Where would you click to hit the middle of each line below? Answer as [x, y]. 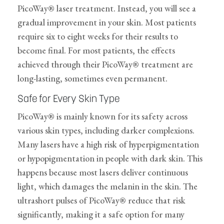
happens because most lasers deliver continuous [103, 172]
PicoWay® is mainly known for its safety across [102, 116]
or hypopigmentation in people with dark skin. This [110, 158]
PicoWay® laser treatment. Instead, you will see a [107, 8]
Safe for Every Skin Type [68, 100]
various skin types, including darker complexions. [106, 130]
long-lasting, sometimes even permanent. [92, 78]
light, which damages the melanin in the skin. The [107, 186]
